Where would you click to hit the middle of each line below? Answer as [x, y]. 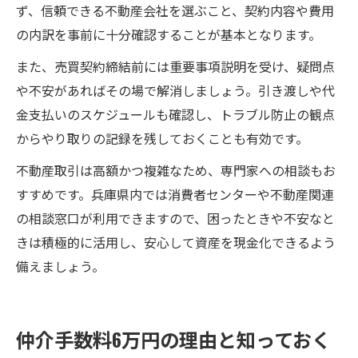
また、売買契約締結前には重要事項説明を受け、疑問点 [175, 66]
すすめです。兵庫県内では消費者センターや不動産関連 [175, 194]
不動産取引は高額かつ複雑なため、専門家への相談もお [176, 170]
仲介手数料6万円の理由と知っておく [173, 338]
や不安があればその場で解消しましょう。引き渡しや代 [175, 90]
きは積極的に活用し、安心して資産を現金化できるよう [176, 242]
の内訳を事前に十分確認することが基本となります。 [169, 34]
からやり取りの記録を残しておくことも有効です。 [162, 138]
